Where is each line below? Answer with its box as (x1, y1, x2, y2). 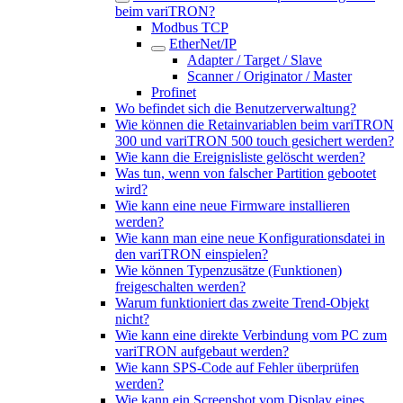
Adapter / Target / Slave (187, 52, 322, 67)
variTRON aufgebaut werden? (115, 344, 289, 359)
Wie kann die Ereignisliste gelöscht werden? (115, 149, 365, 165)
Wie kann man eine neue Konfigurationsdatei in (115, 230, 385, 246)
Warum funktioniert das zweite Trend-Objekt (115, 295, 369, 310)
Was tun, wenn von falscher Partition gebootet (115, 166, 376, 181)
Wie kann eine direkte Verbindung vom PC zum (115, 327, 387, 343)
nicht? (115, 311, 149, 327)
